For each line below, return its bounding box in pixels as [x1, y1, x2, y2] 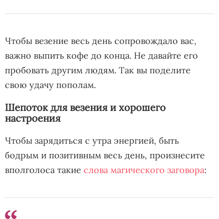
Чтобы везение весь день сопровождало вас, [5, 35, 197, 46]
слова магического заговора [84, 164, 204, 175]
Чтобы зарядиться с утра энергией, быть [5, 134, 179, 146]
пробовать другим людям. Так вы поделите [5, 64, 191, 76]
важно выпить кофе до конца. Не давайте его [5, 49, 198, 61]
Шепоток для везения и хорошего [5, 101, 166, 113]
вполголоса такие [5, 164, 84, 175]
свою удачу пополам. [5, 79, 96, 90]
